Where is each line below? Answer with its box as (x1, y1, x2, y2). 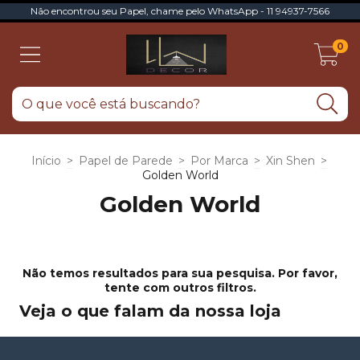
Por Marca (190, 153, 248, 168)
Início (31, 153, 61, 168)
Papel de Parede (78, 153, 173, 168)
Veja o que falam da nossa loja (19, 301, 281, 321)
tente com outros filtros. (104, 280, 256, 295)
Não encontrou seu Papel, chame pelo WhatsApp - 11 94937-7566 (31, 5, 329, 17)
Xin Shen (265, 153, 315, 168)
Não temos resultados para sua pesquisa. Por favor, (22, 266, 337, 280)
